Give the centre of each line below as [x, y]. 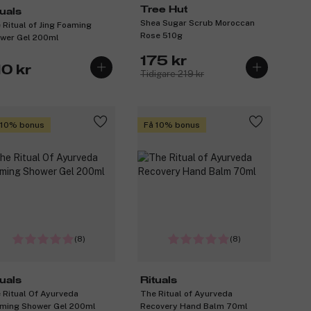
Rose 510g [161, 36]
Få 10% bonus [172, 125]
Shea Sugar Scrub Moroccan [197, 23]
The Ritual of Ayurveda [186, 293]
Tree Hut [164, 10]
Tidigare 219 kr [172, 74]
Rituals [159, 280]
